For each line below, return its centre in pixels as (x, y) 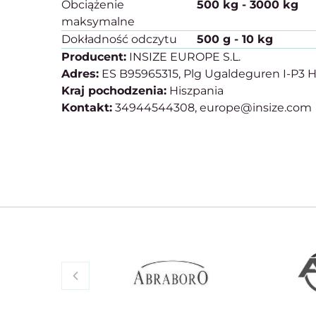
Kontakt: (87, 108)
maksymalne (98, 22)
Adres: (80, 74)
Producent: (94, 57)
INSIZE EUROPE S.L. (183, 57)
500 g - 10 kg (235, 39)
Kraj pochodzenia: (114, 91)
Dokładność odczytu (119, 39)
